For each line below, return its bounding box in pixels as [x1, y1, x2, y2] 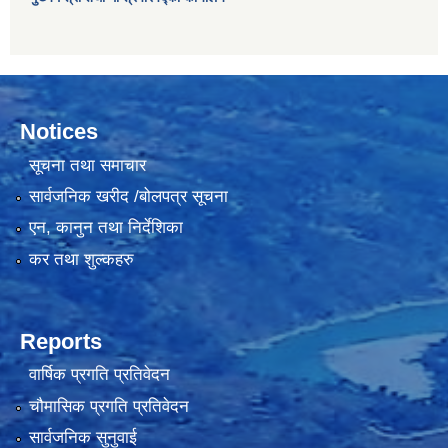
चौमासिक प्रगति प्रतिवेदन [28, 396, 189, 416]
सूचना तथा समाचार [28, 155, 146, 175]
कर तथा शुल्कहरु [28, 249, 134, 269]
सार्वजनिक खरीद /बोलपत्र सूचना [28, 187, 228, 207]
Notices [20, 119, 98, 145]
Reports [20, 328, 102, 354]
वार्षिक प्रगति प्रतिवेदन [28, 365, 170, 385]
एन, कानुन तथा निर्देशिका [28, 218, 183, 238]
